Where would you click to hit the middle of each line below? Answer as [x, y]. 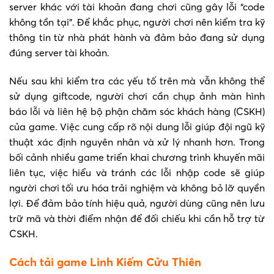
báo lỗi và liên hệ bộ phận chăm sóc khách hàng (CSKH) [137, 112]
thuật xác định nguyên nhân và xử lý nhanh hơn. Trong [137, 142]
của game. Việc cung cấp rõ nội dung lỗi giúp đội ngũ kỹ [137, 127]
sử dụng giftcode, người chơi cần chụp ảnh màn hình [137, 96]
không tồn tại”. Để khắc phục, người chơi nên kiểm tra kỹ [137, 22]
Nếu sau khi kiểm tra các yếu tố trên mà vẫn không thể [137, 81]
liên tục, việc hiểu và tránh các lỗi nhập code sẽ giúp [137, 173]
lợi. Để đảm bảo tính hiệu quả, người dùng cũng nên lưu [137, 203]
